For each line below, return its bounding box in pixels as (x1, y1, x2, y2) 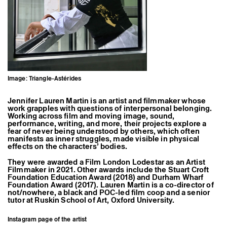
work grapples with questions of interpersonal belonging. (8, 103, 212, 114)
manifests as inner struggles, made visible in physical (8, 133, 200, 144)
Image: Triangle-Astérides (8, 74, 81, 83)
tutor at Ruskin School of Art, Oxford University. (8, 194, 175, 205)
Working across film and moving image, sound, (8, 110, 175, 122)
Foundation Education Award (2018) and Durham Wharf (8, 171, 204, 182)
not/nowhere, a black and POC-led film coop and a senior (8, 186, 210, 198)
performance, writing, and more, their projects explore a (8, 118, 207, 129)
